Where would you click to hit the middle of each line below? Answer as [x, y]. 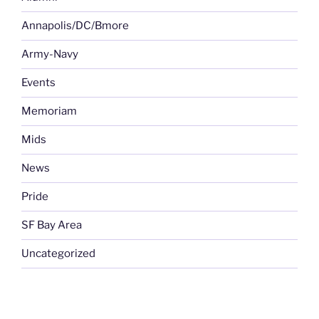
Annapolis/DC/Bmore [75, 26]
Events [38, 83]
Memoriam [49, 111]
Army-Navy [50, 54]
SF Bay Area [52, 225]
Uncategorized [58, 254]
